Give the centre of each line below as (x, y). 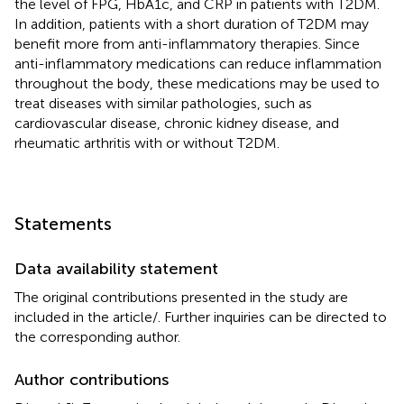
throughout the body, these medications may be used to (197, 83)
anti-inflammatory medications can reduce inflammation (198, 63)
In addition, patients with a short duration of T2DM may (192, 23)
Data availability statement (116, 268)
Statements (63, 223)
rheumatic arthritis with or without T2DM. (147, 142)
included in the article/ (86, 317)
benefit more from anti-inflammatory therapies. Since (187, 43)
